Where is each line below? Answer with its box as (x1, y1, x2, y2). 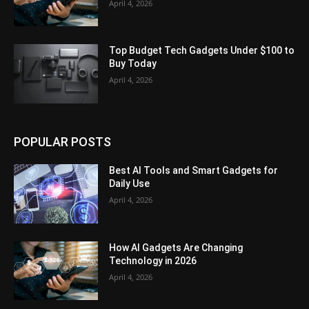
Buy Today (109, 58, 157, 70)
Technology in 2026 (109, 255, 197, 266)
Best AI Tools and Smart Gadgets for (109, 164, 279, 176)
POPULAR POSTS (14, 134, 111, 149)
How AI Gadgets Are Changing (109, 241, 243, 253)
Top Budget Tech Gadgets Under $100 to (109, 45, 295, 57)
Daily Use (109, 177, 150, 189)
